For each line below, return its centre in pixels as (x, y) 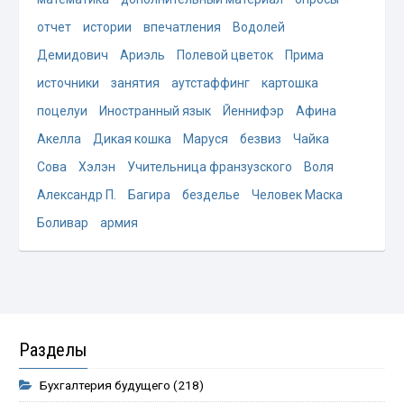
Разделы (54, 350)
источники (69, 83)
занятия (136, 83)
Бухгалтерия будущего (106, 386)
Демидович (73, 55)
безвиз (261, 139)
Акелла (60, 139)
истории (108, 28)
